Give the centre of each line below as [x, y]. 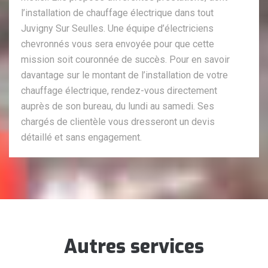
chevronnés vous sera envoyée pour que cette [118, 44]
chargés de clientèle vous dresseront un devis [118, 122]
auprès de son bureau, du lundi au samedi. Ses [118, 106]
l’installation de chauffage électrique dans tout [117, 13]
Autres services [134, 247]
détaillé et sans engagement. [81, 138]
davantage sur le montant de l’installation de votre [124, 75]
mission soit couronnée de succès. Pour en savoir [125, 60]
